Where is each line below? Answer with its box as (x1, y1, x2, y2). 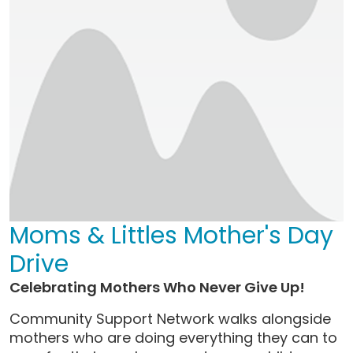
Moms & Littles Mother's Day (9, 218, 333, 252)
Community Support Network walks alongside (9, 308, 331, 329)
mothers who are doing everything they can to (9, 327, 337, 347)
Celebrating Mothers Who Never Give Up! (9, 277, 305, 297)
